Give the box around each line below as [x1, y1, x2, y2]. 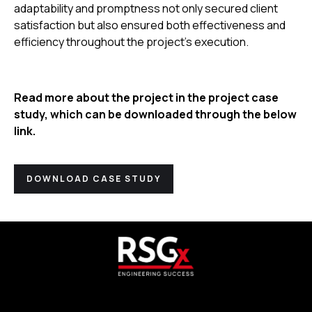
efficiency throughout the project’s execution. [14, 33, 249, 49]
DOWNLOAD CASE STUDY [26, 172, 161, 185]
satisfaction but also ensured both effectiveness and [14, 17, 286, 33]
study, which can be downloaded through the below [14, 106, 297, 122]
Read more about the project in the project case [14, 89, 279, 105]
